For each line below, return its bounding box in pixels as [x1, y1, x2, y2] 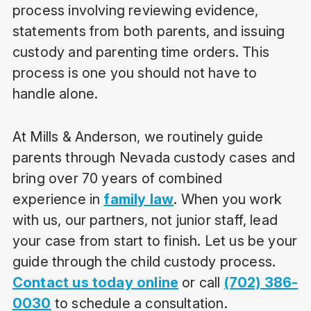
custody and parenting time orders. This [12, 44, 269, 61]
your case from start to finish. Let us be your [12, 233, 298, 250]
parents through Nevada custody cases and [12, 149, 296, 167]
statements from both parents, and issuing [12, 23, 285, 40]
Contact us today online [12, 274, 179, 292]
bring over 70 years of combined [12, 170, 223, 187]
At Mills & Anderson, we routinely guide [12, 128, 263, 146]
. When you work [174, 191, 282, 208]
